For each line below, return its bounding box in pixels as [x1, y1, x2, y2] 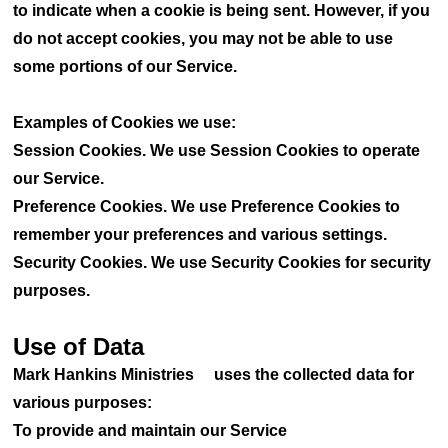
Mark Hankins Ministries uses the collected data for [13, 366, 415, 383]
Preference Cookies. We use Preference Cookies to [13, 198, 401, 215]
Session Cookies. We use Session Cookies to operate [13, 142, 421, 159]
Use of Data [13, 333, 145, 360]
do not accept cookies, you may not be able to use [13, 30, 394, 47]
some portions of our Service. [13, 58, 238, 75]
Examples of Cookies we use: [13, 114, 237, 131]
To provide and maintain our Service [13, 422, 288, 439]
